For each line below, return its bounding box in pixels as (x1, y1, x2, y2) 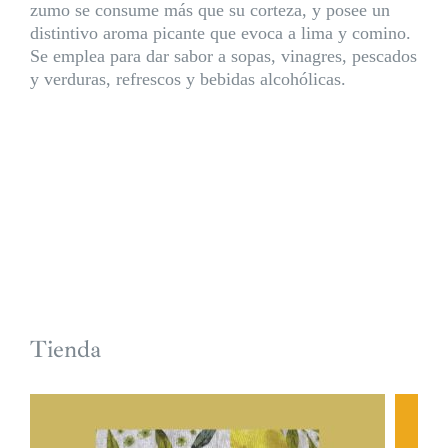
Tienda (29, 333, 101, 364)
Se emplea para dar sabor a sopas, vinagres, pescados (29, 45, 417, 66)
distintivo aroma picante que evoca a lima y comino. (29, 22, 411, 43)
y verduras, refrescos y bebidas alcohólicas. (29, 68, 346, 89)
